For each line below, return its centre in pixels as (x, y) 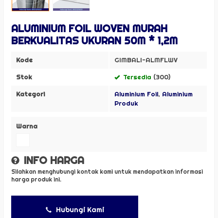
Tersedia (136, 77)
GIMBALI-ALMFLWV (146, 60)
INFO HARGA (53, 160)
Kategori (30, 94)
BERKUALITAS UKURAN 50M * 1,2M (94, 40)
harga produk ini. (36, 179)
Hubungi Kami (79, 210)
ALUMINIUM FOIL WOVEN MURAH (89, 28)
